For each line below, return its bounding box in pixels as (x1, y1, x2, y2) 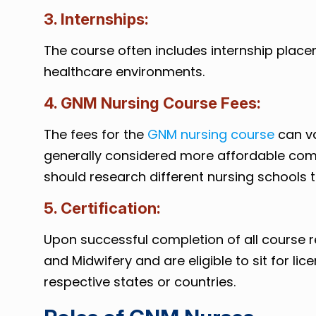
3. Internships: (43, 10, 149, 28)
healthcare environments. (43, 63, 205, 80)
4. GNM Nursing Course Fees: (43, 94, 261, 112)
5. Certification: (43, 199, 161, 217)
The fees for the (43, 126, 147, 143)
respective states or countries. (43, 273, 236, 291)
